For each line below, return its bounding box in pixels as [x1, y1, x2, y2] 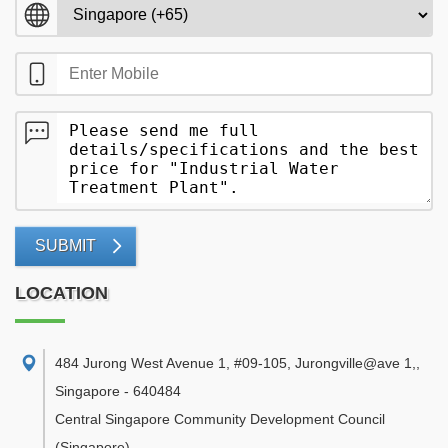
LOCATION [15, 283, 108, 303]
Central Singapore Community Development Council [55, 411, 385, 427]
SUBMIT [35, 237, 96, 254]
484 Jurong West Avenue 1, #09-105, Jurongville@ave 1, [55, 355, 416, 371]
